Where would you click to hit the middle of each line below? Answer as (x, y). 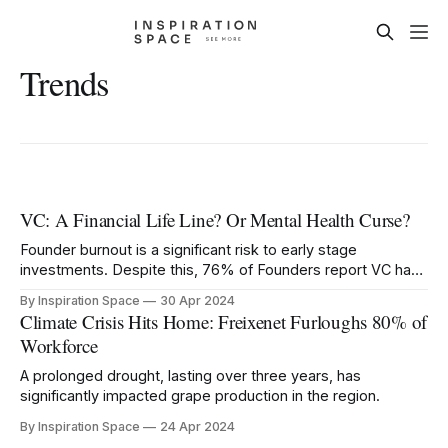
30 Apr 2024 (197, 301)
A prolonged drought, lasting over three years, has (190, 376)
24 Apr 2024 (197, 427)
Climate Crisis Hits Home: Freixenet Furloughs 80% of (224, 322)
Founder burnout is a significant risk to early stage (188, 250)
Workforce (59, 346)
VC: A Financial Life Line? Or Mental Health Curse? (215, 220)
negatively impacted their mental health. (155, 290)
